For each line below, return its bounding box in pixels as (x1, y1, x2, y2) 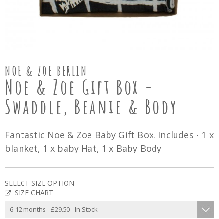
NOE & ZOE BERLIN (5, 63, 88, 79)
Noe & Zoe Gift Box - (5, 74, 154, 99)
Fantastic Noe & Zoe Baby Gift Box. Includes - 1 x (5, 129, 214, 141)
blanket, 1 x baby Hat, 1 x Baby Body (5, 142, 162, 154)
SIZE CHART (15, 188, 53, 197)
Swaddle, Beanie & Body (5, 94, 178, 119)
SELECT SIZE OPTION (5, 178, 74, 188)
